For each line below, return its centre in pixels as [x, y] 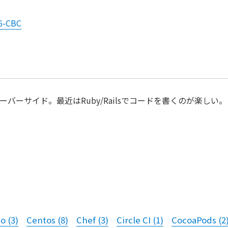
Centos [41, 220]
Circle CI [134, 220]
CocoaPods [194, 220]
